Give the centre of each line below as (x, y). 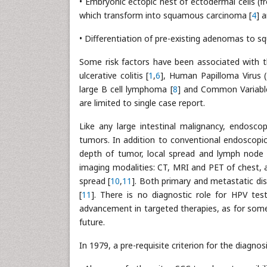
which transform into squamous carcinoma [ (165, 15)
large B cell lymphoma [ (126, 89)
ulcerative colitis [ (114, 76)
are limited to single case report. (142, 103)
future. (92, 222)
